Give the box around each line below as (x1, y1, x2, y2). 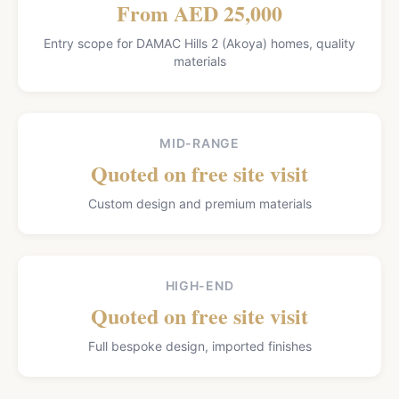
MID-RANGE (159, 135, 240, 151)
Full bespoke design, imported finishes (87, 338, 312, 354)
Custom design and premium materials (87, 196, 312, 211)
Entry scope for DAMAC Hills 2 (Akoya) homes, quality (44, 36, 355, 51)
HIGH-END (165, 278, 234, 293)
